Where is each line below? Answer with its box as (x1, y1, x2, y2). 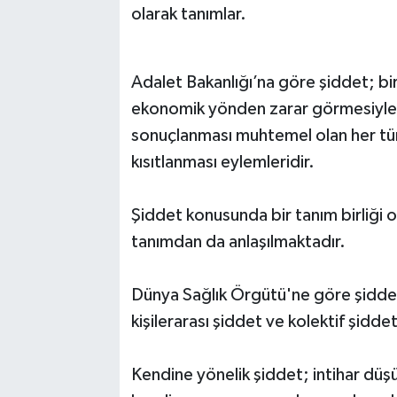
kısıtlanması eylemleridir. (130, 153, 315, 172)
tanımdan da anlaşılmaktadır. (130, 233, 346, 252)
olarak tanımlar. (130, 5, 246, 24)
